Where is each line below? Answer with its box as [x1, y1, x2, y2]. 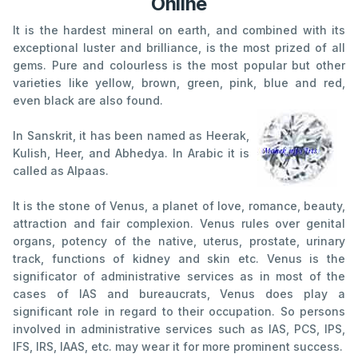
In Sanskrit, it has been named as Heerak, [13, 129, 249, 143]
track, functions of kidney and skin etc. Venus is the [13, 252, 345, 266]
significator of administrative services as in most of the [13, 269, 345, 284]
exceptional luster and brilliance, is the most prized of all [13, 41, 345, 55]
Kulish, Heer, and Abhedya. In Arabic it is [13, 146, 249, 161]
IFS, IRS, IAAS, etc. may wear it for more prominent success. [13, 340, 343, 354]
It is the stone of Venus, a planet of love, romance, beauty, [13, 199, 345, 213]
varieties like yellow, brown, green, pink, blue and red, [13, 76, 345, 90]
